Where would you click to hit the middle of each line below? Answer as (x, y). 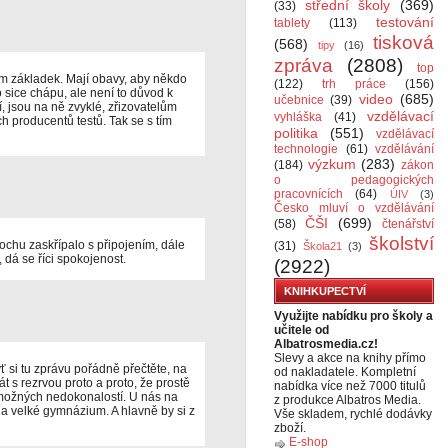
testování (405, 22)
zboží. (290, 428)
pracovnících (308, 194)
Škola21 (322, 246)
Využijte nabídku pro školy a (353, 316)
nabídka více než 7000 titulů (350, 386)
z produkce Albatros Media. (347, 400)
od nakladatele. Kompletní (345, 372)
